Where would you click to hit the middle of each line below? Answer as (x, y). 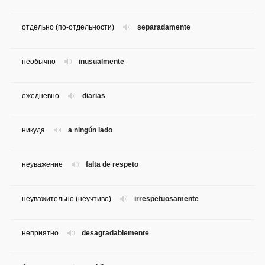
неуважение (42, 165)
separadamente (164, 28)
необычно (39, 62)
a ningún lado (90, 130)
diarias (94, 96)
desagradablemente (115, 233)
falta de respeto (112, 165)
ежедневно (41, 96)
